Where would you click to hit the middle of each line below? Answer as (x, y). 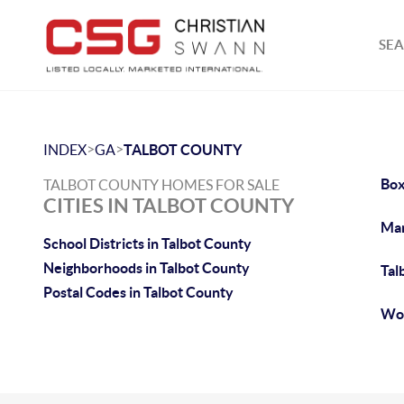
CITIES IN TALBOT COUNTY (169, 205)
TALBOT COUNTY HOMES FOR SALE (161, 185)
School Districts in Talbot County (147, 243)
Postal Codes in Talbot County (138, 292)
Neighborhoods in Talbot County (147, 268)
